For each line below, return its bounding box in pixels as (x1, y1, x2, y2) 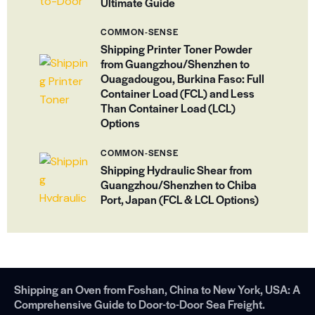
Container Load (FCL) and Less (101, 85, 255, 102)
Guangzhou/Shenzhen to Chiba (101, 176, 257, 193)
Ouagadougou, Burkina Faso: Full (101, 70, 264, 87)
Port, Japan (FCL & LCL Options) (101, 191, 259, 207)
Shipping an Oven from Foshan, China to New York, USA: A (14, 281, 300, 297)
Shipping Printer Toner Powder (101, 41, 252, 58)
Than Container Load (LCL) (101, 100, 236, 117)
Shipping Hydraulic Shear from (101, 161, 252, 178)
